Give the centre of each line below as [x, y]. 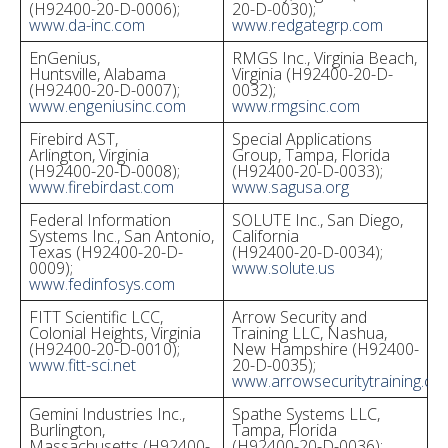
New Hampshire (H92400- [325, 349]
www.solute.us [283, 268]
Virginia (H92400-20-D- [312, 74]
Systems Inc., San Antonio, [121, 236]
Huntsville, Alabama [97, 74]
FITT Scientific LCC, [96, 317]
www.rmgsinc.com [296, 106]
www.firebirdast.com [101, 187]
